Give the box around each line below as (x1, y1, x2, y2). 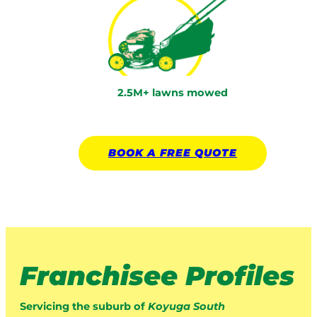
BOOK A (108, 146, 160, 159)
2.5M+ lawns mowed (117, 86, 228, 100)
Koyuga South (148, 299, 225, 313)
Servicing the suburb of (20, 299, 148, 313)
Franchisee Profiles (20, 260, 294, 292)
